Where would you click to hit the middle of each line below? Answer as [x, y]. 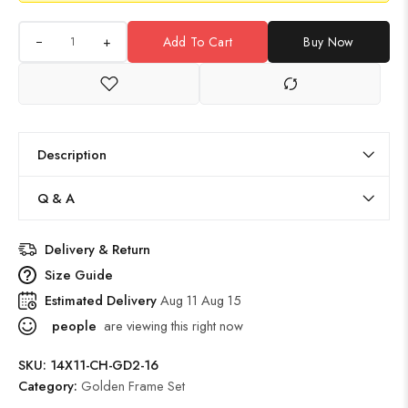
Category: [50, 386]
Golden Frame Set [133, 386]
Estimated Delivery [102, 300]
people [72, 326]
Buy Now [329, 42]
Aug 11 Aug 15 [201, 300]
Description [72, 154]
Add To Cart [198, 42]
